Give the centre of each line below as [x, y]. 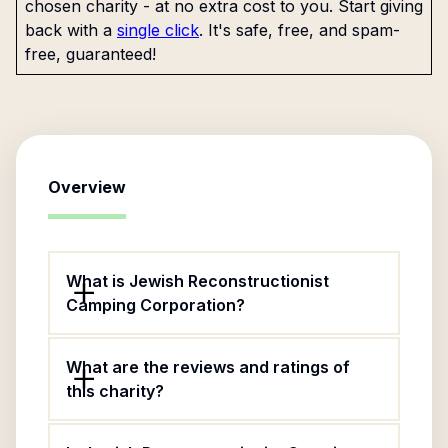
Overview [87, 187]
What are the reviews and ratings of [208, 367]
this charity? [115, 391]
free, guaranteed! [90, 54]
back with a [68, 30]
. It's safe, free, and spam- [299, 30]
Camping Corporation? [155, 305]
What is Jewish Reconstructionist [197, 281]
